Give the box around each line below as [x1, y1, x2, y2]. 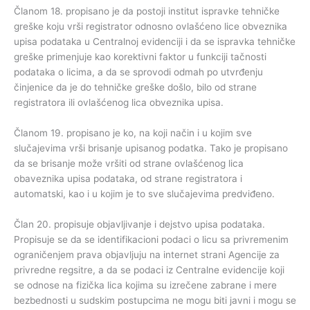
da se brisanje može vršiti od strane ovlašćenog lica [14, 157, 244, 169]
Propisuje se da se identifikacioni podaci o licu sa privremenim [14, 233, 289, 245]
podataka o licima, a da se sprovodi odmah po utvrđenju [14, 66, 263, 78]
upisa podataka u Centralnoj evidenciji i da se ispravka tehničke [14, 36, 295, 48]
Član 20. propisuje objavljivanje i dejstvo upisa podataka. [14, 218, 265, 230]
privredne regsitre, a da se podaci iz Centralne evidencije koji [14, 264, 284, 275]
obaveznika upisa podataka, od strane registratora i [14, 172, 242, 184]
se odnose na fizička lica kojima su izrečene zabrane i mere [14, 279, 277, 291]
